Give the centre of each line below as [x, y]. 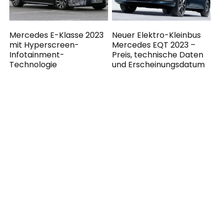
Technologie [33, 64]
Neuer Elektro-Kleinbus [157, 35]
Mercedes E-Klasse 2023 [57, 35]
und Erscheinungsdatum [159, 64]
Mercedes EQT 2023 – [154, 45]
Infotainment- [37, 55]
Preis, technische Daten [158, 55]
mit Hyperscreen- [44, 45]
